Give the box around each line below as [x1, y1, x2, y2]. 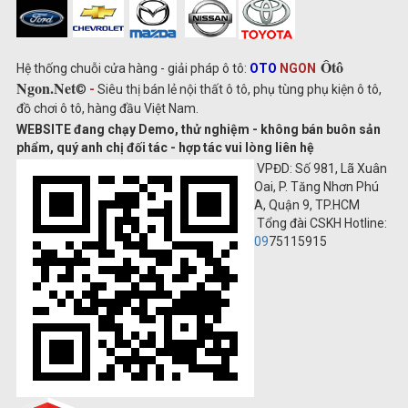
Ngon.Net [16, 77, 76, 99]
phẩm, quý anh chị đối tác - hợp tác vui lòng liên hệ [16, 140, 314, 156]
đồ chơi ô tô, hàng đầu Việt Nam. [16, 101, 199, 117]
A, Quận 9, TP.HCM [254, 198, 360, 213]
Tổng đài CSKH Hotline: [254, 216, 387, 231]
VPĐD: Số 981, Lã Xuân [254, 161, 387, 177]
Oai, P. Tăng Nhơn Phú [254, 179, 379, 195]
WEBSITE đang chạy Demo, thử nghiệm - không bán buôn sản [16, 122, 381, 138]
